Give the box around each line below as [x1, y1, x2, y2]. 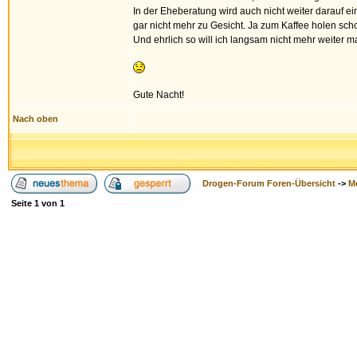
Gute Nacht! [133, 89, 184, 100]
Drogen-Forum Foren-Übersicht [202, 178, 335, 188]
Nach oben [13, 114, 58, 124]
